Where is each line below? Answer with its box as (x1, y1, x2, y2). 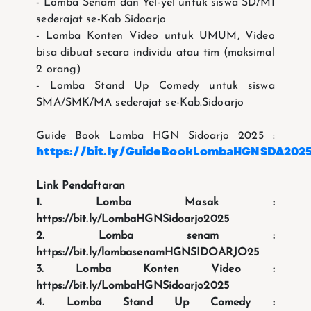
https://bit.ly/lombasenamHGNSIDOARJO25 (36, 246, 260, 258)
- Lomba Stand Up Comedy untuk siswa (36, 80, 275, 92)
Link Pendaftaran (36, 180, 125, 192)
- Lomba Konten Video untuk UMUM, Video (36, 30, 275, 42)
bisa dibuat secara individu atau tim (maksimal (36, 47, 275, 58)
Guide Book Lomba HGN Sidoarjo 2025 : (36, 130, 275, 142)
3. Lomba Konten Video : (36, 263, 275, 275)
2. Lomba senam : (36, 230, 275, 242)
